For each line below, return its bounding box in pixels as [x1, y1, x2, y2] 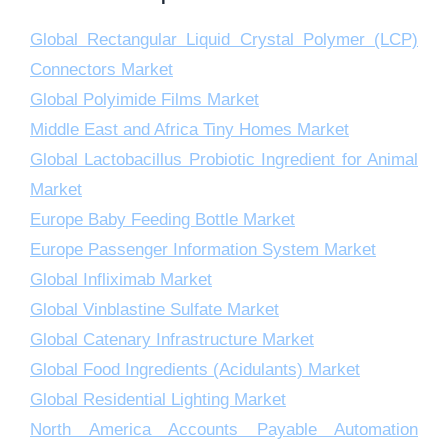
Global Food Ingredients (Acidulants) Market [30, 360, 360, 379]
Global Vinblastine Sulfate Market [30, 300, 279, 319]
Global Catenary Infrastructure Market [30, 330, 314, 349]
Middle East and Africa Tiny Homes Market [30, 120, 349, 139]
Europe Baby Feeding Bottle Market [30, 210, 295, 229]
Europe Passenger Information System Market [30, 240, 376, 259]
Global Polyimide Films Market [30, 90, 259, 109]
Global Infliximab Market [30, 270, 212, 289]
